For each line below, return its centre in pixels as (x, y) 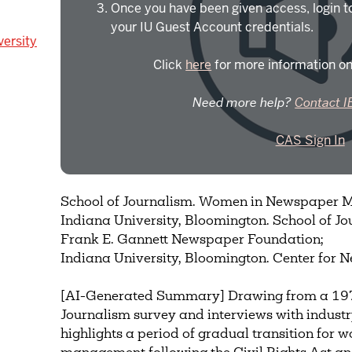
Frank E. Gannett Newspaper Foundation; (192, 240)
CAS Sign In (310, 141)
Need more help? (244, 103)
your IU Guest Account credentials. (212, 27)
